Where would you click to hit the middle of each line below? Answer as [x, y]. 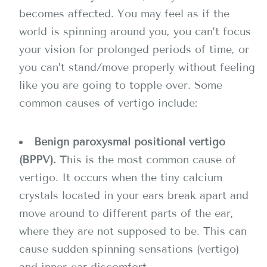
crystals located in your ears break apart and [134, 195]
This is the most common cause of [148, 160]
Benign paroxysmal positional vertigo [130, 142]
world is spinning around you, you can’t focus [135, 32]
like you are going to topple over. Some [121, 85]
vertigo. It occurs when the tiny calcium [121, 178]
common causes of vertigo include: [108, 103]
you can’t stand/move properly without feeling [137, 67]
